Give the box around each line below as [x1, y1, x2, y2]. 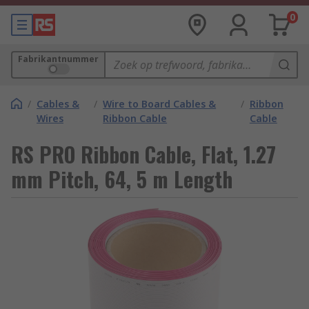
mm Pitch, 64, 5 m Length [11, 163, 232, 195]
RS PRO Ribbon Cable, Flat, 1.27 [11, 139, 276, 170]
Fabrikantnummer [18, 53, 99, 65]
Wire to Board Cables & [103, 97, 217, 110]
